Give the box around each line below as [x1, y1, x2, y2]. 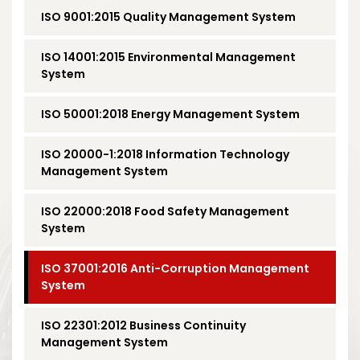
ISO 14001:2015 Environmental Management [41, 48, 296, 65]
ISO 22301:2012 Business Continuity [41, 317, 246, 333]
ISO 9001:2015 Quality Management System [41, 8, 296, 25]
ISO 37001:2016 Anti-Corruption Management [41, 260, 309, 276]
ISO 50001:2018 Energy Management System [41, 105, 300, 122]
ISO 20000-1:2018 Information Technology [41, 145, 289, 162]
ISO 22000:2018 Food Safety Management [41, 202, 289, 219]
